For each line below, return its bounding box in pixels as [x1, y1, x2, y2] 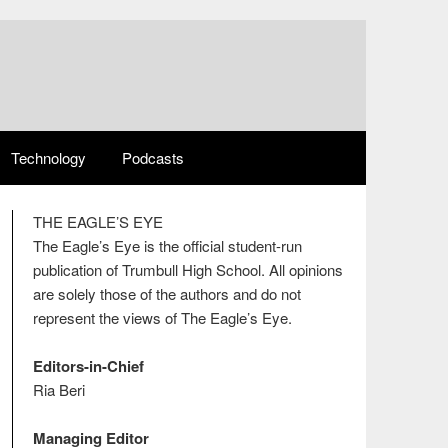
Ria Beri [32, 379, 85, 400]
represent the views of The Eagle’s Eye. [32, 307, 292, 328]
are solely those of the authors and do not [32, 283, 301, 304]
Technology [11, 147, 86, 168]
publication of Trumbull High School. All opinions [32, 259, 343, 280]
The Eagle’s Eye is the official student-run [32, 235, 302, 256]
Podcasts [122, 147, 184, 168]
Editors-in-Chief [32, 355, 144, 377]
